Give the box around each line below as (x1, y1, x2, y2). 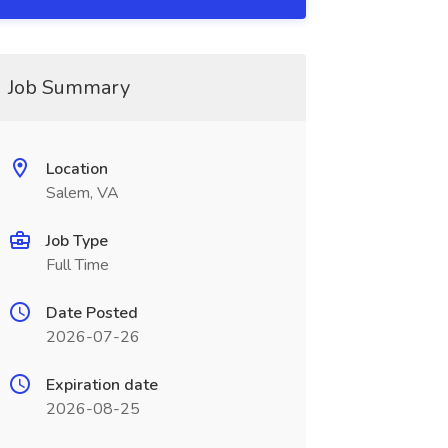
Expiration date (45, 374, 158, 396)
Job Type (45, 230, 108, 252)
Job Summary (7, 74, 130, 101)
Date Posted (45, 302, 138, 324)
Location (45, 158, 108, 180)
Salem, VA (45, 182, 119, 204)
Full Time (45, 254, 109, 276)
